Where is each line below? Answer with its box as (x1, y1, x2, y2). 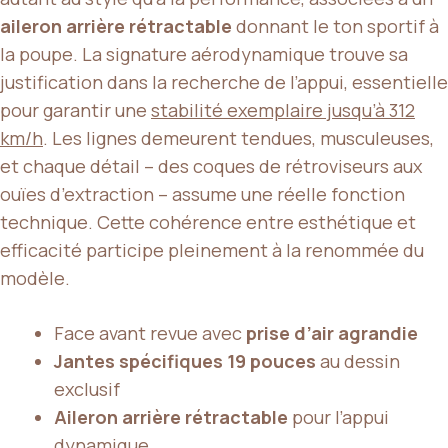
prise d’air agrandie (246, 320, 418, 345)
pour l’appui (288, 404, 389, 429)
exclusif (54, 376, 120, 401)
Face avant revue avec (54, 320, 246, 345)
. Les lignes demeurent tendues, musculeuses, (43, 125, 434, 150)
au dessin (316, 348, 400, 373)
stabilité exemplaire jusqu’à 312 (151, 97, 415, 122)
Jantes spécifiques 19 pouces (54, 348, 316, 373)
